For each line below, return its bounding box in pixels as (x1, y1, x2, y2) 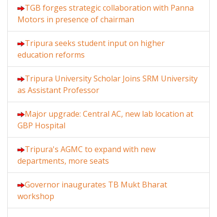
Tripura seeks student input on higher (25, 38, 165, 49)
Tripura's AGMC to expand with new (25, 144, 155, 155)
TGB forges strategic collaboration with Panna (25, 2, 194, 14)
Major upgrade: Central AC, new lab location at (25, 108, 193, 120)
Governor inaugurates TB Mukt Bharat (25, 179, 167, 190)
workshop (17, 191, 54, 202)
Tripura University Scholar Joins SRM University (25, 73, 198, 84)
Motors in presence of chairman (17, 14, 134, 25)
